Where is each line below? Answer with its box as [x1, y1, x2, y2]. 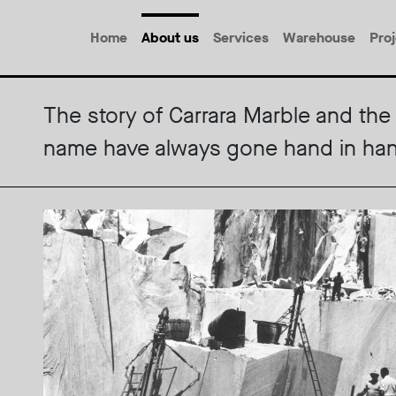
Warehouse [283, 27, 355, 47]
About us [141, 27, 199, 47]
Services [213, 27, 269, 47]
